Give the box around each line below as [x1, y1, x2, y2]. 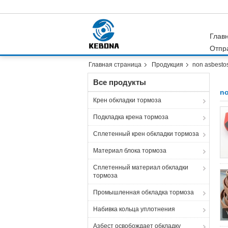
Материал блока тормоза [93, 147, 166, 154]
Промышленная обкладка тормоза [93, 189, 194, 196]
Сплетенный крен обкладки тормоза [93, 130, 199, 137]
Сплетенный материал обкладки [93, 164, 188, 171]
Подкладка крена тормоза [93, 113, 168, 121]
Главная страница [89, 61, 141, 68]
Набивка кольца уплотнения [93, 206, 175, 213]
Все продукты [93, 78, 146, 87]
